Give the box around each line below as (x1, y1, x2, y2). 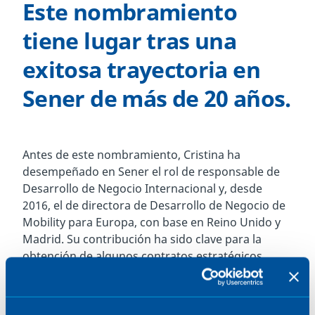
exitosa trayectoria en (22, 54, 260, 84)
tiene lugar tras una (22, 25, 237, 56)
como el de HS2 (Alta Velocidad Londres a (22, 265, 243, 281)
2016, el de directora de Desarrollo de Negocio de (22, 198, 285, 213)
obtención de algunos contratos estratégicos (22, 248, 262, 264)
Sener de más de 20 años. (22, 83, 291, 113)
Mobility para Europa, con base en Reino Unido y (22, 214, 281, 230)
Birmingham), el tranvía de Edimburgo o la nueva (22, 282, 283, 297)
